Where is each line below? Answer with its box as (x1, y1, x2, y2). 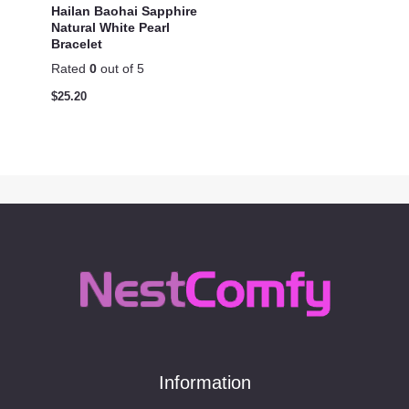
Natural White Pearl (51, 20, 170, 36)
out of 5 (97, 61, 144, 77)
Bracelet (51, 37, 102, 52)
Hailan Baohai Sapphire (51, 4, 197, 19)
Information (158, 372, 251, 393)
